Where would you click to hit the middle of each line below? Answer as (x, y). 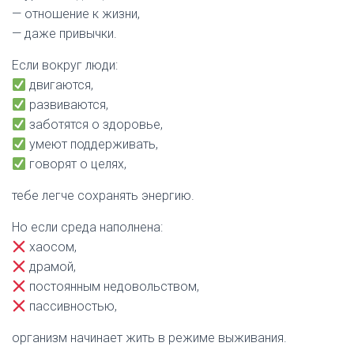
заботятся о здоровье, (95, 124)
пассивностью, (72, 306)
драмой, (51, 267)
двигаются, (60, 85)
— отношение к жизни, (76, 14)
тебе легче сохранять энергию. (103, 196)
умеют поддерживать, (92, 144)
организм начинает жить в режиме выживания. (149, 338)
